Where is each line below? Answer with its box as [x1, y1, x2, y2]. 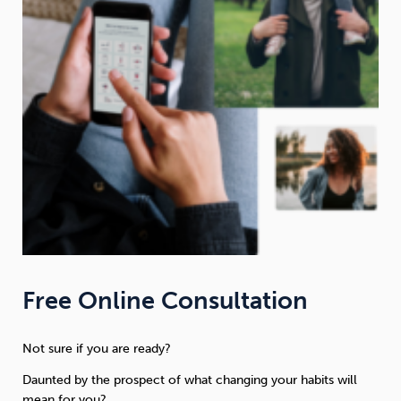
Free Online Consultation [22, 286, 308, 316]
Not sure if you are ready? [22, 341, 171, 357]
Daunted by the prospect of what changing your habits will [22, 372, 357, 388]
